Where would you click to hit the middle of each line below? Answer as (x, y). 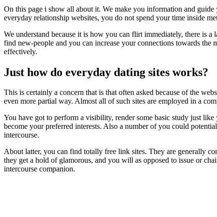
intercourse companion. (39, 169)
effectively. (21, 51)
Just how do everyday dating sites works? (106, 72)
